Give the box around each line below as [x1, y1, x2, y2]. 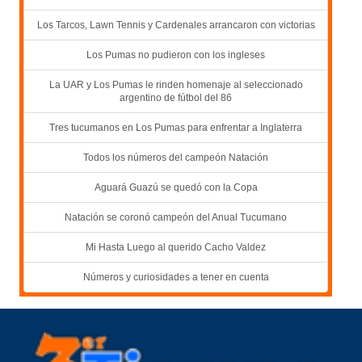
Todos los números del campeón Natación [83, 152, 268, 164]
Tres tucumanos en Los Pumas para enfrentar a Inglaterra [49, 122, 302, 134]
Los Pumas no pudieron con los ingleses [86, 49, 265, 61]
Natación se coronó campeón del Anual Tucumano [65, 212, 287, 224]
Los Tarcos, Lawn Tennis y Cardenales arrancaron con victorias [36, 19, 315, 32]
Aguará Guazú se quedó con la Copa [94, 182, 258, 194]
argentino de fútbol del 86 [120, 92, 232, 104]
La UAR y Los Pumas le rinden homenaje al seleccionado [48, 79, 303, 91]
